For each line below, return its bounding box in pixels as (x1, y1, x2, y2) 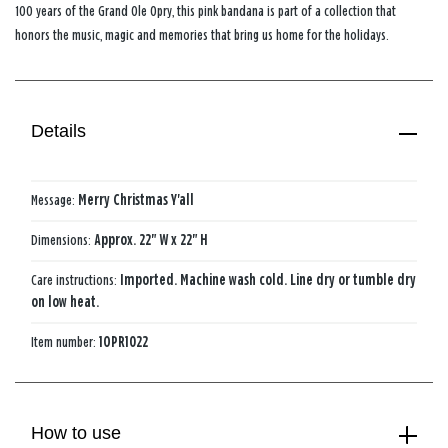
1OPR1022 (99, 335, 148, 351)
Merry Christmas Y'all (78, 193, 194, 209)
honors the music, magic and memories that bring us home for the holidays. (15, 27, 389, 43)
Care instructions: (31, 273, 120, 289)
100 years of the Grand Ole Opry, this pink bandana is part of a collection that (15, 3, 396, 19)
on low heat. (31, 295, 99, 311)
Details (31, 120, 87, 141)
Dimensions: (31, 233, 94, 249)
